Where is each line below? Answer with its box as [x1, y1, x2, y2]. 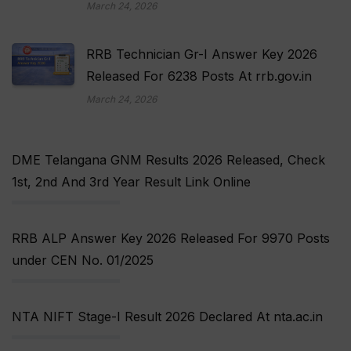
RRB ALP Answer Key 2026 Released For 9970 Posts [12, 230, 330, 247]
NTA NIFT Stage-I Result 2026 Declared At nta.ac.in [12, 309, 323, 325]
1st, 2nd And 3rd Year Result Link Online [12, 174, 251, 190]
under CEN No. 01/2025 [12, 252, 154, 269]
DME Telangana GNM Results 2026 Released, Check [12, 152, 325, 168]
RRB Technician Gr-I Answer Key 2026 [86, 46, 317, 63]
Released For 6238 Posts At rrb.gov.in [86, 68, 312, 85]
